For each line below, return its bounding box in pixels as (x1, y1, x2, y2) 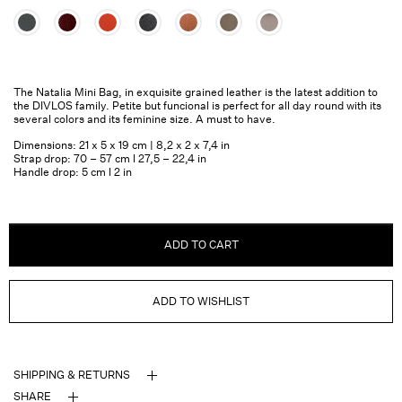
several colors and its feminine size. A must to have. (13, 111, 275, 126)
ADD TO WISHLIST (153, 294, 249, 309)
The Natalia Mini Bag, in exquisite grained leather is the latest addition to (13, 84, 378, 99)
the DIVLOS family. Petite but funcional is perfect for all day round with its (13, 98, 381, 112)
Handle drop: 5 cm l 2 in (13, 165, 132, 179)
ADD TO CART (163, 238, 239, 252)
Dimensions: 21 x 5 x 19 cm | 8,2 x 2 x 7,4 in (13, 138, 230, 153)
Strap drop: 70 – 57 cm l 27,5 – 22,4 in (13, 152, 206, 166)
